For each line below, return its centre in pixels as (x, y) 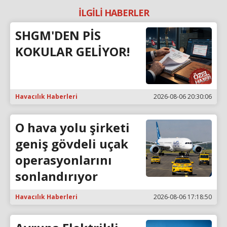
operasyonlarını (64, 160)
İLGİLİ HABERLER (113, 12)
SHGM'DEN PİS (58, 35)
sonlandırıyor (56, 176)
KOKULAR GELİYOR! (72, 51)
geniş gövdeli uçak (72, 144)
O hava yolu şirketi (72, 128)
